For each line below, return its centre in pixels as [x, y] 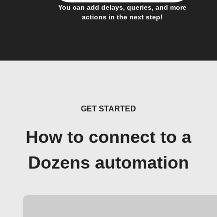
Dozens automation [108, 163]
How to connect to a [108, 137]
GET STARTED [108, 109]
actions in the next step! [122, 17]
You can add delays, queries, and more [122, 7]
